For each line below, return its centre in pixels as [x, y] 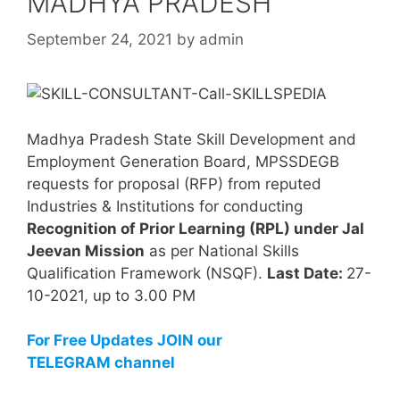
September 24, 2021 [100, 40]
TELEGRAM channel [101, 363]
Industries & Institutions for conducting [165, 206]
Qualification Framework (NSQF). [147, 273]
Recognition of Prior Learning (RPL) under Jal [196, 228]
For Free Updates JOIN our [125, 341]
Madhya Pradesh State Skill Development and [192, 139]
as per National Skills [222, 250]
